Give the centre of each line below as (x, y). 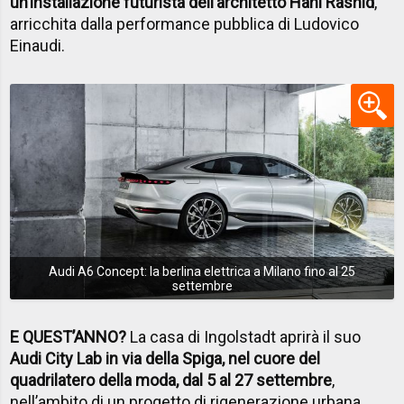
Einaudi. (38, 45)
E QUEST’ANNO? (69, 337)
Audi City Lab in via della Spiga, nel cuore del (165, 359)
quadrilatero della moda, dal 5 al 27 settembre (171, 381)
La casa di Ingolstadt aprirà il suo (244, 337)
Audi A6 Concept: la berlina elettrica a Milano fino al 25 (202, 271)
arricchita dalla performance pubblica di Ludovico (185, 23)
